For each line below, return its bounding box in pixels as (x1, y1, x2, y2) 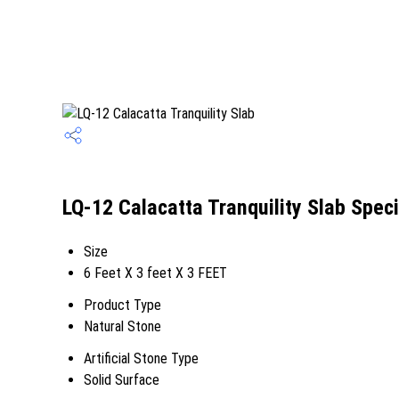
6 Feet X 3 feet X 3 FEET (84, 265, 227, 281)
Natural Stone (84, 318, 161, 335)
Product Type (84, 297, 161, 313)
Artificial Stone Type (84, 350, 199, 367)
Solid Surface (84, 371, 159, 388)
